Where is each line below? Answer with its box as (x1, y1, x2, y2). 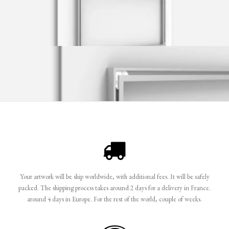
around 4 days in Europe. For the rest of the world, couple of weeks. (27, 195, 202, 203)
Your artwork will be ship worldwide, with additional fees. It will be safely (19, 172, 210, 181)
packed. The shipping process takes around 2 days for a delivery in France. (18, 184, 211, 192)
